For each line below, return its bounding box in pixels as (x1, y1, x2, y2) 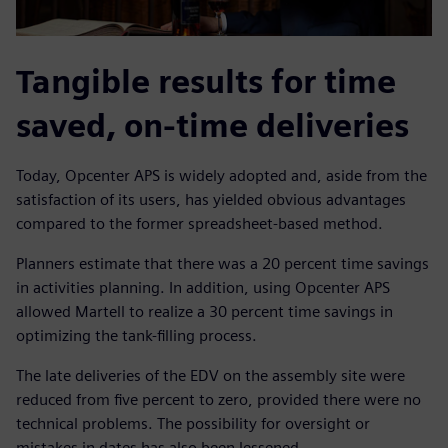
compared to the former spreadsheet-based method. (16, 214, 383, 234)
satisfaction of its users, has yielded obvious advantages (16, 190, 406, 210)
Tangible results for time (16, 62, 396, 102)
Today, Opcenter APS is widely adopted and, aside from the (16, 166, 427, 186)
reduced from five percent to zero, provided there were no (16, 390, 421, 410)
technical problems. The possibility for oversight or (16, 414, 370, 434)
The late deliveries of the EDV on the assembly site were (16, 366, 405, 386)
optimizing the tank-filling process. (16, 326, 257, 346)
